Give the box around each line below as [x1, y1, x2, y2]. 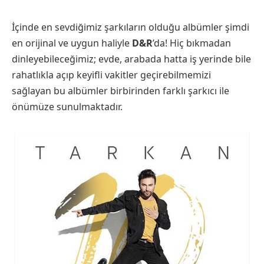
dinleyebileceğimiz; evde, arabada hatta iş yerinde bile [12, 52, 251, 65]
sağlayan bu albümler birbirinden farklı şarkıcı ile [12, 84, 229, 97]
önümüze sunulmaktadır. [12, 100, 123, 113]
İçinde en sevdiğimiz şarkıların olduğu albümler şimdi [12, 21, 249, 34]
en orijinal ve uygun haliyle [12, 37, 132, 49]
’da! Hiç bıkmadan [153, 37, 231, 49]
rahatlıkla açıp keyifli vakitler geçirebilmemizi [12, 68, 211, 81]
